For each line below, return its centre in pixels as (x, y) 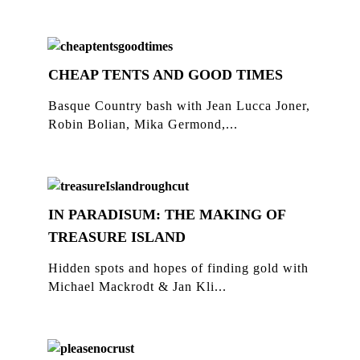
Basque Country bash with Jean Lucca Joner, (179, 106)
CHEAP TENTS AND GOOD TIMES (166, 75)
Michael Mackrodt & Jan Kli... (137, 286)
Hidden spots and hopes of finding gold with (178, 268)
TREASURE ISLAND (117, 237)
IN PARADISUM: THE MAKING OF (167, 215)
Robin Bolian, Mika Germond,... (143, 124)
